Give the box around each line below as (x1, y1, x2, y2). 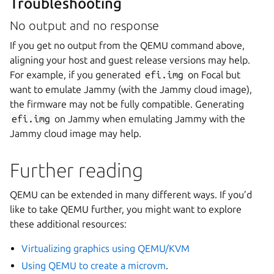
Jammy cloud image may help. (10, 127, 141, 139)
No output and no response (10, 18, 159, 32)
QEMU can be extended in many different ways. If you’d (10, 188, 252, 200)
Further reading (10, 158, 143, 181)
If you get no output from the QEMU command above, (10, 39, 245, 51)
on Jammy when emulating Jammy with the (52, 113, 246, 124)
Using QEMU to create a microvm (21, 259, 166, 271)
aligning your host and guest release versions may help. (10, 54, 250, 65)
